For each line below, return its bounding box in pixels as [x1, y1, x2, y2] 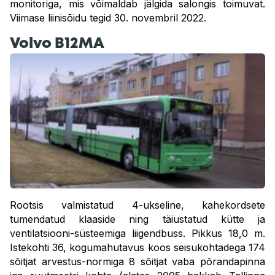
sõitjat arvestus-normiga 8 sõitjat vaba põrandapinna [10, 255, 265, 268]
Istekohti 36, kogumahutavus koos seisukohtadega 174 [10, 241, 265, 254]
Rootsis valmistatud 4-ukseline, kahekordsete [10, 199, 265, 211]
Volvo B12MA [10, 37, 104, 50]
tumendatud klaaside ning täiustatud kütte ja [10, 213, 265, 225]
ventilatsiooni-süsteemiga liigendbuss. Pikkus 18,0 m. [10, 227, 265, 239]
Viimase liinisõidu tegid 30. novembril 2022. [10, 12, 206, 24]
